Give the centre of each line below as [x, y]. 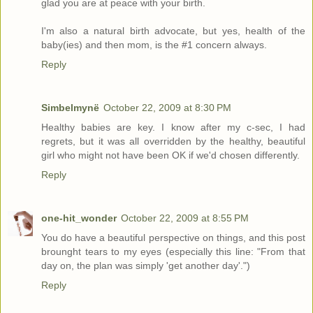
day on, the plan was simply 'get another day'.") [146, 266]
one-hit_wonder [79, 218]
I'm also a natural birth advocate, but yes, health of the [173, 31]
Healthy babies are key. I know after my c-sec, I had [173, 128]
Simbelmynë [70, 108]
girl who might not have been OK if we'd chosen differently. [170, 155]
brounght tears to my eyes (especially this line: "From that [173, 252]
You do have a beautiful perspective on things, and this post [173, 238]
